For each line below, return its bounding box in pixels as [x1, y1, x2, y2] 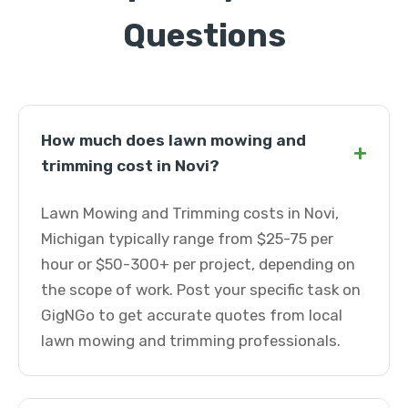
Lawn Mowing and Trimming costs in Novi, [41, 204, 339, 222]
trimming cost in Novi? [41, 157, 219, 175]
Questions [122, 16, 286, 55]
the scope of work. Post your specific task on [41, 280, 361, 299]
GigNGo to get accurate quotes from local [41, 306, 342, 324]
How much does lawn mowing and [41, 131, 306, 149]
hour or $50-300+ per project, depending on [41, 255, 355, 273]
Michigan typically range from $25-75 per [41, 229, 333, 248]
